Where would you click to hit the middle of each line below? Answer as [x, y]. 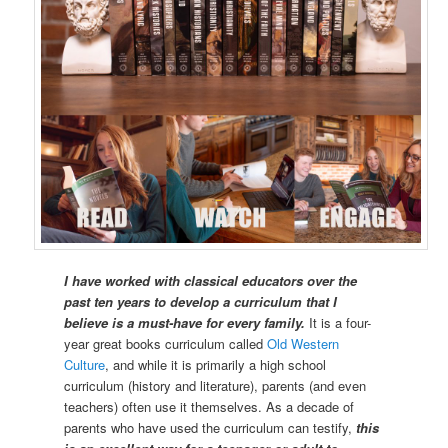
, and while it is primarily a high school [216, 364]
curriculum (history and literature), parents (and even [215, 385]
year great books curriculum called [166, 343]
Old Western [303, 343]
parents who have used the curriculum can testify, [210, 427]
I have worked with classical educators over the [211, 280]
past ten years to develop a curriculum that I [201, 301]
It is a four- [340, 322]
